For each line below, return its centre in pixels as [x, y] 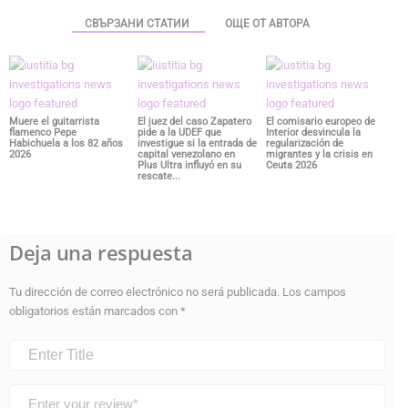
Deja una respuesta [101, 252]
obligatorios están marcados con [95, 311]
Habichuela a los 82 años [66, 143]
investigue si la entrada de [197, 143]
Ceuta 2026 [291, 165]
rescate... [158, 176]
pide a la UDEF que [179, 132]
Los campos [314, 291]
